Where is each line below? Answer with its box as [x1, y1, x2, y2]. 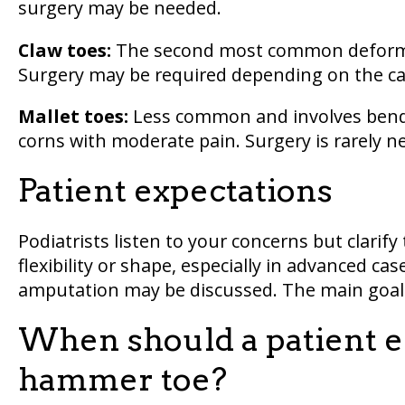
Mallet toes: [17, 104, 128, 129]
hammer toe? [17, 359, 227, 399]
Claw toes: [17, 37, 111, 62]
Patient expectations [17, 171, 333, 211]
